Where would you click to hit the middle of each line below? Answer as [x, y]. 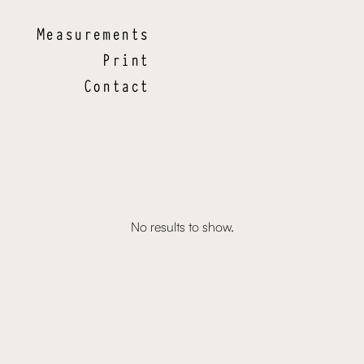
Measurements [93, 33]
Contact [116, 85]
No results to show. [182, 227]
